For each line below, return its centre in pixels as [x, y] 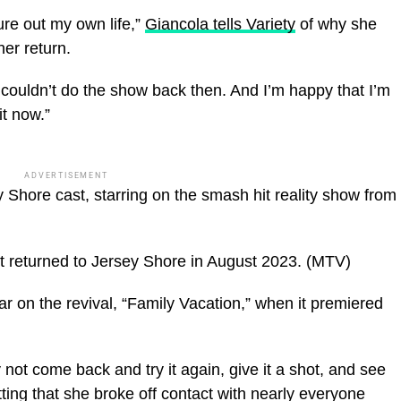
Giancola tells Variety [220, 24]
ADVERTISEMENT [66, 175]
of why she [336, 24]
